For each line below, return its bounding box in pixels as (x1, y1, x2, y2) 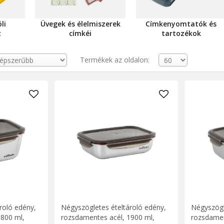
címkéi (69, 28, 92, 38)
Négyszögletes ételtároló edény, (60, 202, 166, 212)
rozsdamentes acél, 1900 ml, (60, 212, 154, 222)
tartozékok (161, 28, 201, 38)
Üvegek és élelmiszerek (40, 18, 120, 28)
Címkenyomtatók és (145, 18, 217, 28)
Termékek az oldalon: (80, 54, 150, 64)
